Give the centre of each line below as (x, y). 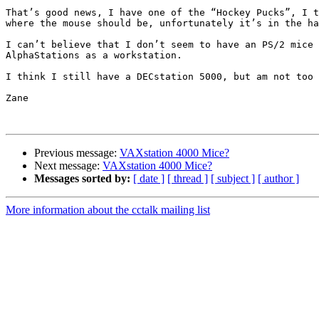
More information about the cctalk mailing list (108, 210)
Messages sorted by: (82, 179)
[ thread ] (188, 179)
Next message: (68, 166)
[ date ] (149, 179)
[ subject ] (233, 179)
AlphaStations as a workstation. (94, 56)
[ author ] (278, 179)
